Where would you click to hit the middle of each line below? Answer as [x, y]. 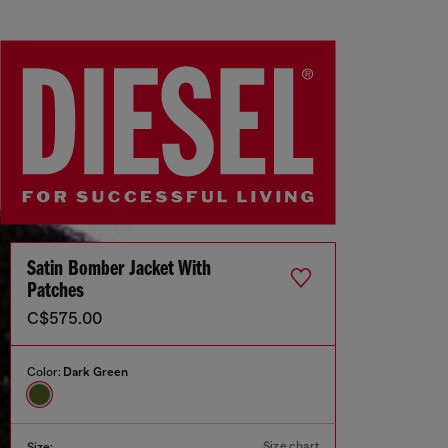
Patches [55, 292]
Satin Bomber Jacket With [119, 270]
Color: [45, 372]
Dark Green [95, 372]
